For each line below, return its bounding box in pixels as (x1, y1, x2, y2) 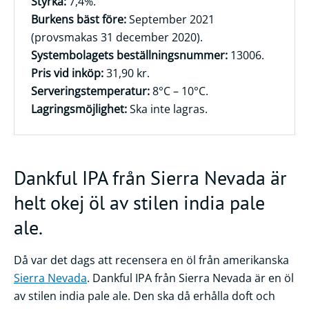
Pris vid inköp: (31, 66, 103, 81)
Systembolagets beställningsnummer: (31, 48, 228, 63)
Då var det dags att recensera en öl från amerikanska (14, 252, 289, 268)
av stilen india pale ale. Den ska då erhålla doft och (14, 288, 275, 303)
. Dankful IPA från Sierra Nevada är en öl (87, 270, 294, 286)
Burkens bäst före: (31, 12, 126, 27)
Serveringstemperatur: (31, 83, 150, 99)
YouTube (17, 102, 68, 119)
